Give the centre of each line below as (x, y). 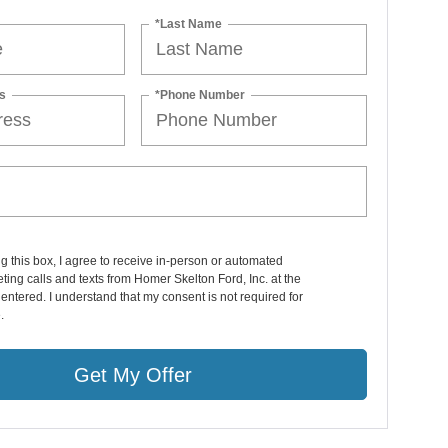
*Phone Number (200, 94)
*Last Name (189, 23)
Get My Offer (133, 374)
